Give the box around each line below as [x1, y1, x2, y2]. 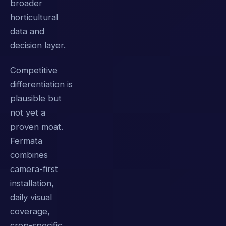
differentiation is [10, 79, 73, 90]
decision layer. [10, 40, 66, 51]
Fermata [10, 136, 42, 146]
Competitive [10, 65, 58, 76]
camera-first [10, 164, 58, 175]
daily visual [10, 192, 52, 203]
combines [10, 150, 48, 160]
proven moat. [10, 122, 63, 132]
